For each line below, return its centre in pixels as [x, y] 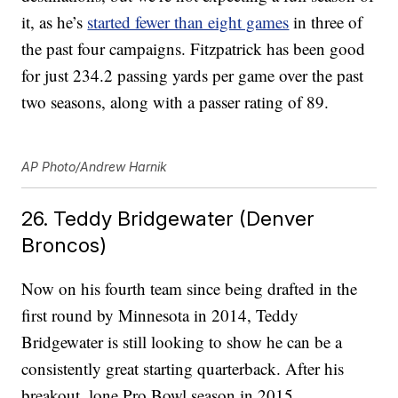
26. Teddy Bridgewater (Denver [168, 219]
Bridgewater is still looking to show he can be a [182, 342]
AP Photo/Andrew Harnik [95, 167]
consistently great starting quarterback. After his [183, 369]
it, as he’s [55, 22]
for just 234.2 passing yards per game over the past [193, 76]
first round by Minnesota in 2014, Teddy [160, 315]
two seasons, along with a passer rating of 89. [175, 102]
